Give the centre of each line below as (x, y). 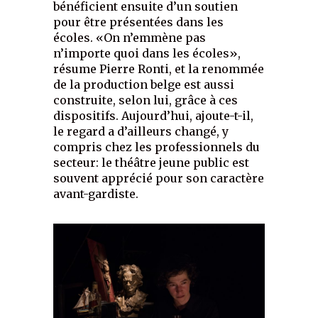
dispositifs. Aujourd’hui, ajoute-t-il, (154, 116)
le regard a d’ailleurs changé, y (141, 132)
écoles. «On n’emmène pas (130, 38)
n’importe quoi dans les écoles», (147, 54)
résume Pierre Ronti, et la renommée (159, 69)
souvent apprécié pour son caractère (159, 179)
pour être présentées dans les (139, 22)
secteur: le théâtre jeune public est (152, 163)
